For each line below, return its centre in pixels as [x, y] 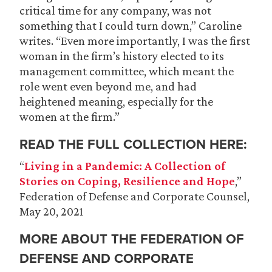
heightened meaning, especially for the [116, 101]
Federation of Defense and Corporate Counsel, [134, 196]
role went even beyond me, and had [108, 86]
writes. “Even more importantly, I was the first [135, 41]
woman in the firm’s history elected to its [122, 56]
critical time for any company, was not [115, 10]
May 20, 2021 [51, 211]
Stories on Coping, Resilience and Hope [127, 181]
